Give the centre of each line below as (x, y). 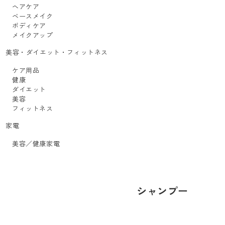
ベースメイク (33, 16)
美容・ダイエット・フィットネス (57, 52)
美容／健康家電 (36, 143)
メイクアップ (33, 35)
